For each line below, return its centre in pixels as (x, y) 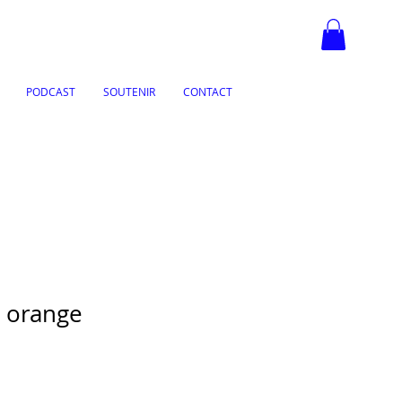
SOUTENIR (129, 91)
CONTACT (208, 91)
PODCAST (51, 91)
